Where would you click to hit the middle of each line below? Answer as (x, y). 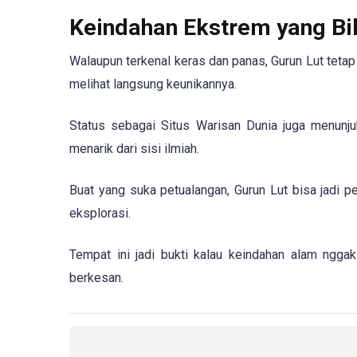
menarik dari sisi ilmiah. (134, 149)
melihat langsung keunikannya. (153, 84)
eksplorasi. (100, 214)
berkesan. (96, 278)
